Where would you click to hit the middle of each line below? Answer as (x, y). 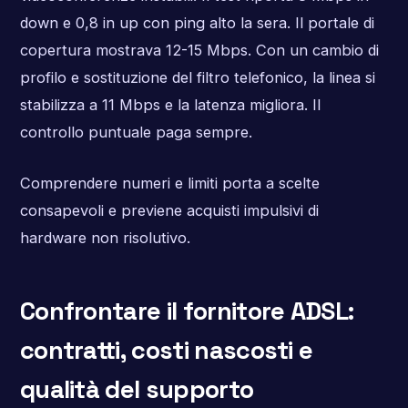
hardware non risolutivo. (105, 237)
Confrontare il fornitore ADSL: (187, 311)
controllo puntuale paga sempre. (136, 133)
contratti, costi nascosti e (166, 350)
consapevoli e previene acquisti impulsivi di (169, 210)
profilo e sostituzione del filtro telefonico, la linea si (197, 78)
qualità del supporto (137, 389)
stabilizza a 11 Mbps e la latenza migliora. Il (170, 105)
